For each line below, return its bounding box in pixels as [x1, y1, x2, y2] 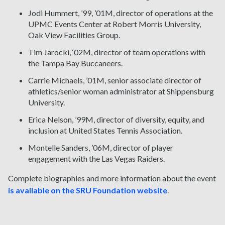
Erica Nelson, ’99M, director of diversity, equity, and [28, 115, 204, 125]
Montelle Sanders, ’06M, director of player [28, 143, 173, 153]
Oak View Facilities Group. [28, 30, 120, 40]
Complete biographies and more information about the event [8, 173, 216, 183]
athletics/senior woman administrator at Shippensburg [28, 86, 214, 96]
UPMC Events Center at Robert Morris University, [28, 19, 201, 29]
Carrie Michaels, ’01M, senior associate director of [28, 75, 201, 85]
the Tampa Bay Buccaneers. [28, 58, 123, 68]
